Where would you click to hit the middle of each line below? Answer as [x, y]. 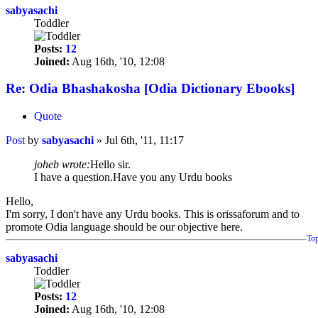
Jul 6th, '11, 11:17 [144, 141]
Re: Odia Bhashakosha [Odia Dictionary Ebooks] [150, 89]
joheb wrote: [62, 165]
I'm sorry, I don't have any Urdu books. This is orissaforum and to [153, 214]
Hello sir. [110, 165]
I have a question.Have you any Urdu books [133, 177]
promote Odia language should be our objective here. [124, 227]
